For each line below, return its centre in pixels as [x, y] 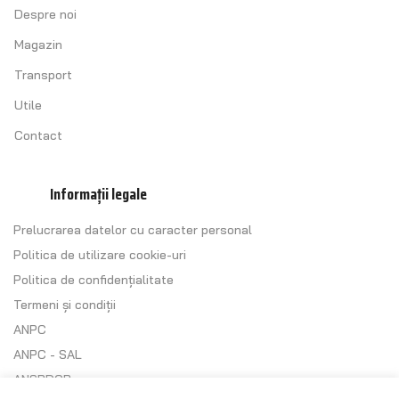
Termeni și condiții [65, 305]
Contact [38, 135]
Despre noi [45, 14]
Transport [43, 74]
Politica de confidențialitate [94, 280]
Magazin [38, 44]
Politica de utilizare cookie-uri [100, 255]
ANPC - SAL [48, 355]
